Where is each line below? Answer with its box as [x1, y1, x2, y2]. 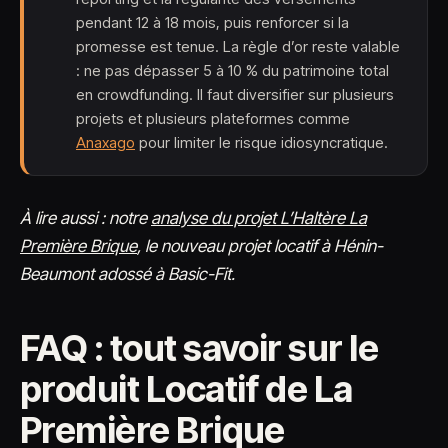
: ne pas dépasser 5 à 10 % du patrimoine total [76, 61, 389, 80]
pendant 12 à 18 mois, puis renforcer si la [76, 13, 349, 32]
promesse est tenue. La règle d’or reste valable [76, 37, 400, 56]
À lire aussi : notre [20, 208, 151, 228]
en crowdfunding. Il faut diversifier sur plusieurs [76, 85, 394, 104]
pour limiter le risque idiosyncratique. [135, 133, 388, 152]
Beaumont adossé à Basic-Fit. [20, 264, 235, 284]
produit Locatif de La [20, 367, 353, 411]
